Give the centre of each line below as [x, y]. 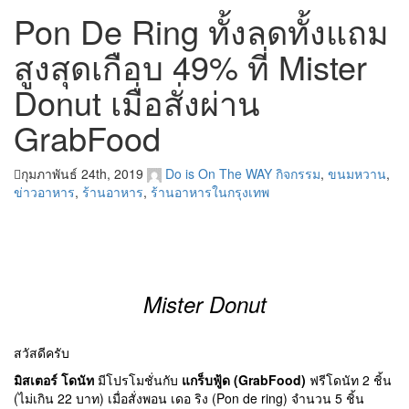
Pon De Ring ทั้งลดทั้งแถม [201, 31]
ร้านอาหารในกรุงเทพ [210, 192]
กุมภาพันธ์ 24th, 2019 [82, 173]
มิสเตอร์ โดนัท [54, 380]
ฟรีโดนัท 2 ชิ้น [349, 380]
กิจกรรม [298, 173]
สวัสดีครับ [42, 353]
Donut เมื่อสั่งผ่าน [137, 102]
